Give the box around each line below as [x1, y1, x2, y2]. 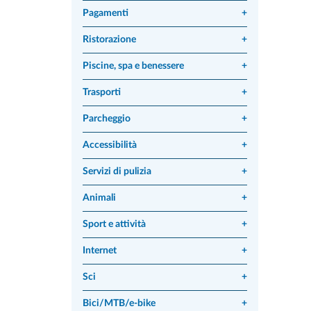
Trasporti [83, 87, 121, 97]
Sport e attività [83, 219, 146, 229]
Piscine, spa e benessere [83, 61, 184, 71]
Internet [83, 246, 117, 255]
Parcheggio [83, 114, 131, 124]
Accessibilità [83, 140, 137, 150]
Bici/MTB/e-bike [83, 299, 155, 308]
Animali [83, 193, 116, 203]
